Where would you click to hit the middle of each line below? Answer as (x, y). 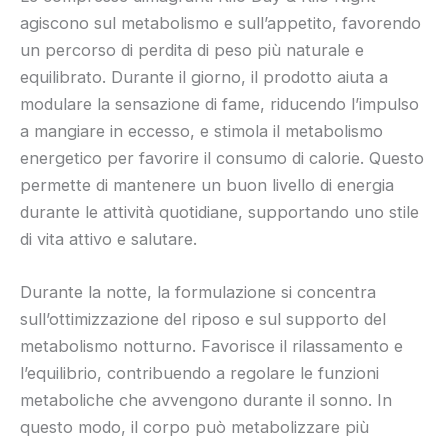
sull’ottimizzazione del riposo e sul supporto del (203, 319)
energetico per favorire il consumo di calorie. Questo (222, 158)
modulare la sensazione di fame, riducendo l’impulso (219, 104)
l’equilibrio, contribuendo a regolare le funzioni (199, 373)
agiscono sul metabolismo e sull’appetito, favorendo (220, 23)
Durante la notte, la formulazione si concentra (198, 292)
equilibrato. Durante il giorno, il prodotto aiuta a (204, 77)
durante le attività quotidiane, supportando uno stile (219, 212)
